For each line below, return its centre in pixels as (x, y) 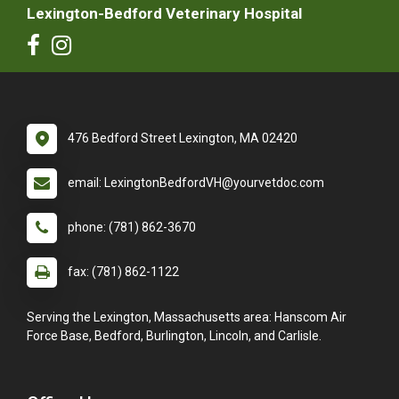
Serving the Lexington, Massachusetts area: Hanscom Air (187, 318)
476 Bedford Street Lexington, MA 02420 (183, 138)
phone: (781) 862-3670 (132, 228)
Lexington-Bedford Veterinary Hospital (164, 14)
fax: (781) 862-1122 (123, 272)
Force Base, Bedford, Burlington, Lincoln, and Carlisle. (174, 336)
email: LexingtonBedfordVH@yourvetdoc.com (196, 183)
